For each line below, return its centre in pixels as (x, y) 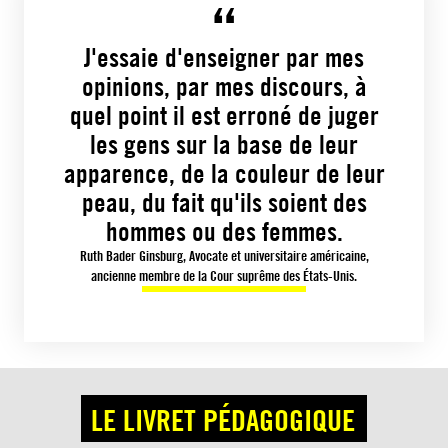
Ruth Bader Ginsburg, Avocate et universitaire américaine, (224, 255)
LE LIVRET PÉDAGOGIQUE (223, 419)
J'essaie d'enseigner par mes (224, 57)
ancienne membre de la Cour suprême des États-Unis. (224, 275)
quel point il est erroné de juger (224, 115)
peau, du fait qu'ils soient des (224, 202)
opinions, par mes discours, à (224, 86)
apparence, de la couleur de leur (224, 173)
